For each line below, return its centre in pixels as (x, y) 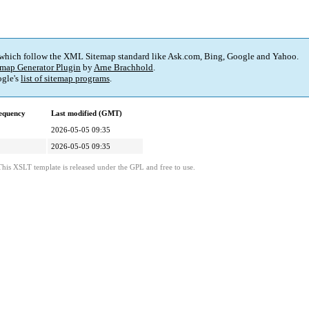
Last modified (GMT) (87, 113)
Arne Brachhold (123, 68)
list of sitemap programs (65, 79)
